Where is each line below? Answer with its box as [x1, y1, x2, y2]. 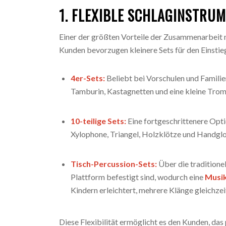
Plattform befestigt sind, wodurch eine [71, 172, 205, 182]
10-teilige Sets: [71, 116, 127, 126]
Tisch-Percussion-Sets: [71, 159, 157, 169]
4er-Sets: [71, 73, 105, 83]
